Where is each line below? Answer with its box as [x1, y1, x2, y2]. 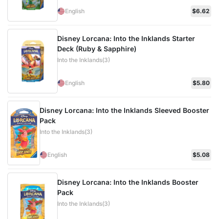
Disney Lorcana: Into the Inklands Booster [57, 178, 198, 186]
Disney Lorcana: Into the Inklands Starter [57, 34, 195, 43]
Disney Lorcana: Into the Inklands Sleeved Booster [39, 106, 209, 114]
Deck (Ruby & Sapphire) [57, 44, 136, 53]
